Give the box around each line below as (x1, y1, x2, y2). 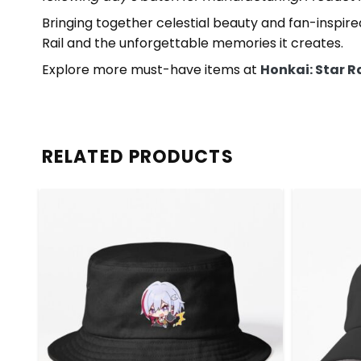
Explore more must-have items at (42, 60, 260, 79)
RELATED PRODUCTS (42, 143, 234, 169)
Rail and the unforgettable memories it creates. (42, 33, 343, 52)
